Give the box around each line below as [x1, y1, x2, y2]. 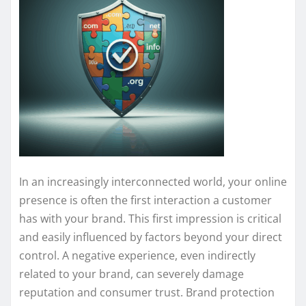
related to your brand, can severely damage [19, 266, 244, 281]
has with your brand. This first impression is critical [19, 210, 281, 226]
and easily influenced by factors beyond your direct [19, 229, 282, 245]
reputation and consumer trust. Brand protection [19, 284, 275, 300]
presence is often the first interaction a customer [19, 192, 272, 208]
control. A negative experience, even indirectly [19, 247, 255, 263]
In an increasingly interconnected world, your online [19, 173, 287, 189]
